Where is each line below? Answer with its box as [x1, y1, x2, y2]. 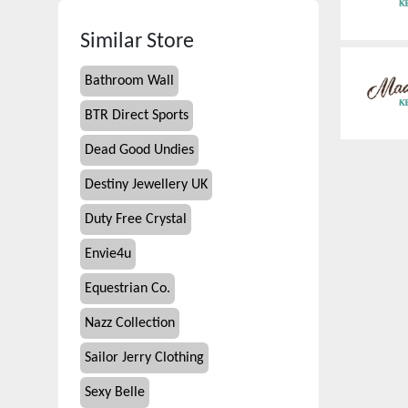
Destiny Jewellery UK [85, 178, 208, 192]
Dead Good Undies [85, 143, 194, 158]
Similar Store [80, 31, 194, 53]
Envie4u [85, 247, 131, 261]
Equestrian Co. [85, 281, 170, 296]
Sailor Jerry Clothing [85, 351, 204, 365]
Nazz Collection [85, 316, 175, 331]
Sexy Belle [85, 385, 145, 400]
